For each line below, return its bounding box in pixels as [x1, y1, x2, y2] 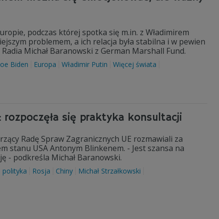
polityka [2, 166, 27, 175]
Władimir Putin [62, 60, 108, 69]
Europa [34, 60, 56, 69]
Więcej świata [113, 60, 156, 69]
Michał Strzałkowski [78, 166, 141, 175]
